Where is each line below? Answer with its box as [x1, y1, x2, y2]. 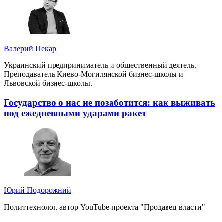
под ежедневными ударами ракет [4, 108, 146, 119]
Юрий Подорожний [4, 185, 71, 194]
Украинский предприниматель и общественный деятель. [4, 61, 196, 70]
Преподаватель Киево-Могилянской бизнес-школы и [4, 70, 183, 79]
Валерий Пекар [4, 44, 56, 53]
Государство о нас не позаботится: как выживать [4, 97, 215, 108]
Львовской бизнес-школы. [4, 79, 94, 88]
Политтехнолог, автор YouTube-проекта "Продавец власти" [4, 202, 205, 211]
